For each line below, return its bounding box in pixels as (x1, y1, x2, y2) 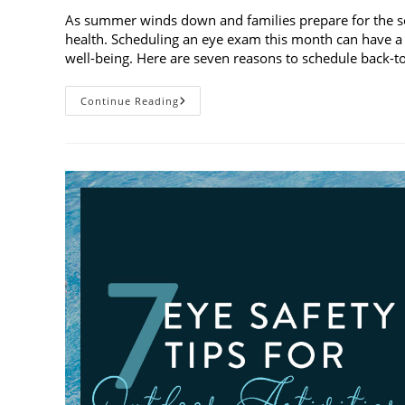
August (178, 218, 226, 236)
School (178, 167, 223, 185)
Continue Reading (80, 93, 179, 108)
